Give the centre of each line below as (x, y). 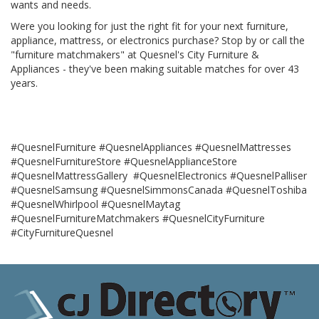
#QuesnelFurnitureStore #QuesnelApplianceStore (124, 161)
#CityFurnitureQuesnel (62, 232)
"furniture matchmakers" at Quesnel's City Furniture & (135, 54)
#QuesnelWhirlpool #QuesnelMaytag (95, 204)
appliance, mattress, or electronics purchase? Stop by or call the (158, 40)
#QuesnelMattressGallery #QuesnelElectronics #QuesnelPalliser (159, 175)
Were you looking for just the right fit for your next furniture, (150, 26)
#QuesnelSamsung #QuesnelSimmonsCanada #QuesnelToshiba (159, 189)
